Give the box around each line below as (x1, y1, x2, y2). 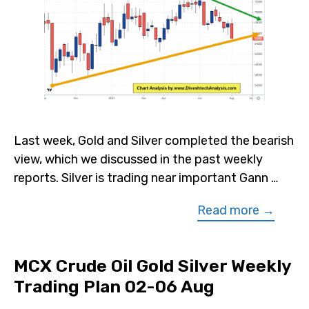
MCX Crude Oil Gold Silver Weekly (14, 256, 291, 277)
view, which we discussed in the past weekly (14, 152, 263, 168)
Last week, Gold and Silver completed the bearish (14, 133, 294, 149)
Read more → (197, 203, 275, 219)
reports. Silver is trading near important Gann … (14, 170, 278, 186)
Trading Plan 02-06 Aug (14, 277, 215, 297)
